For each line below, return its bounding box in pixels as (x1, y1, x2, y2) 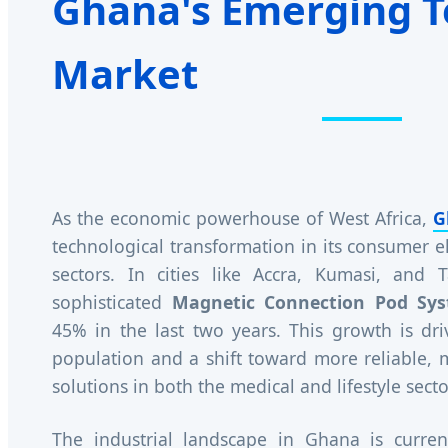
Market (52, 46, 198, 102)
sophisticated (52, 290, 172, 315)
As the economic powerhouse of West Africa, (52, 206, 433, 231)
